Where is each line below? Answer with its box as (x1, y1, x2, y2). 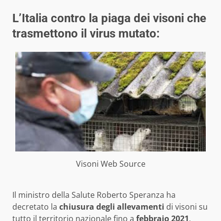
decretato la (12, 201, 59, 212)
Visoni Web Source (75, 158, 146, 169)
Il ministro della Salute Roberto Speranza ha (12, 189, 176, 200)
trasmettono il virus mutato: (12, 27, 160, 41)
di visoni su (164, 201, 208, 212)
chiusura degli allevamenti (59, 201, 164, 212)
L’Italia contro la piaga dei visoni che (12, 11, 206, 26)
